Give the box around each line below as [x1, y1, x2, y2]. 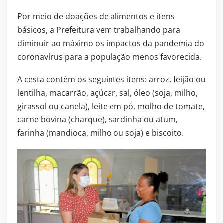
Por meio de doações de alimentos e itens [17, 10, 175, 22]
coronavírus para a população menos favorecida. [17, 51, 202, 62]
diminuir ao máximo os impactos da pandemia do [17, 37, 204, 49]
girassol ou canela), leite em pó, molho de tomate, [17, 100, 205, 111]
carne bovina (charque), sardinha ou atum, [17, 113, 178, 125]
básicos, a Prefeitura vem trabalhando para [17, 24, 180, 35]
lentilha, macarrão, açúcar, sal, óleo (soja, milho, [17, 87, 198, 98]
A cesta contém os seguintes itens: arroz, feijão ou [17, 73, 206, 85]
